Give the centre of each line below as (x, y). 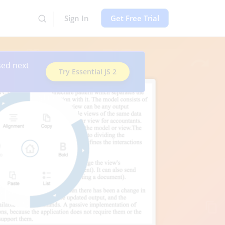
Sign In (77, 18)
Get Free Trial (135, 18)
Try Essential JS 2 (88, 71)
